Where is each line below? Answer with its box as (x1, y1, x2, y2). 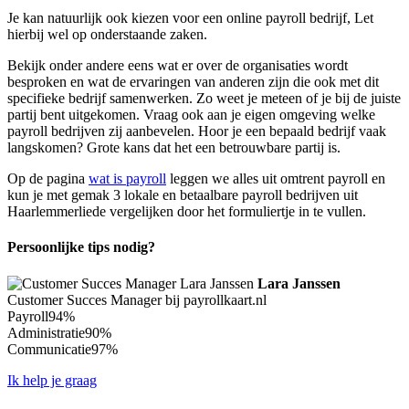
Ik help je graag (7, 372, 97, 388)
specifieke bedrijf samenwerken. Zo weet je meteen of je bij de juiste (7, 90, 401, 107)
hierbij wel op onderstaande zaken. (7, 26, 207, 43)
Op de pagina (7, 171, 89, 187)
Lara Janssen (257, 275, 341, 291)
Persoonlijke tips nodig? (7, 239, 155, 256)
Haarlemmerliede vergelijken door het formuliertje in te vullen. (7, 204, 366, 220)
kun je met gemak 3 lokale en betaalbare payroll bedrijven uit (7, 187, 358, 204)
